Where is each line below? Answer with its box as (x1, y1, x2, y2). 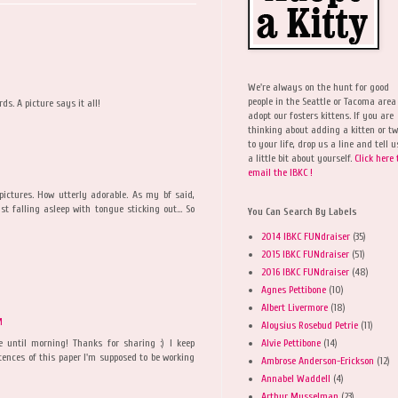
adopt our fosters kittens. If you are (248, 108, 394, 122)
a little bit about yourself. (248, 151, 354, 164)
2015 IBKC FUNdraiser (261, 247, 349, 260)
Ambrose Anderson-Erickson (261, 354, 374, 367)
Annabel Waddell (261, 371, 330, 385)
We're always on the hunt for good (248, 80, 389, 93)
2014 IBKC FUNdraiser (261, 229, 350, 243)
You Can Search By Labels (248, 205, 357, 218)
